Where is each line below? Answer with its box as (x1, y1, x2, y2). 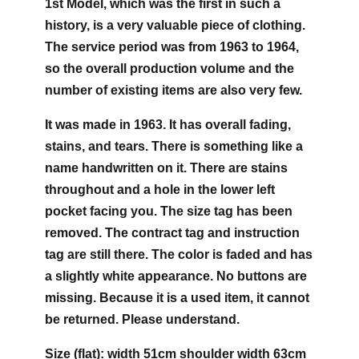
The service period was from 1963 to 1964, (45, 39, 299, 54)
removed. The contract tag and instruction (45, 225, 300, 240)
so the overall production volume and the (45, 61, 294, 75)
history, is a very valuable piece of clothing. (45, 18, 305, 32)
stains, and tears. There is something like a (45, 139, 303, 153)
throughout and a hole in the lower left (45, 182, 275, 196)
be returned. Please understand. (45, 312, 240, 326)
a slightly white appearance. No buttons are (45, 268, 307, 283)
